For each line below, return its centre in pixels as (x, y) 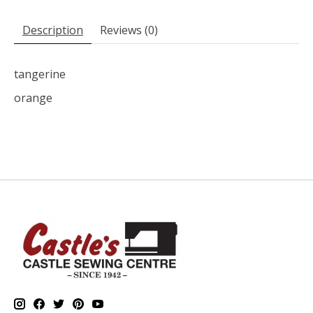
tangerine (40, 74)
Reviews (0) (129, 30)
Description (53, 30)
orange (33, 98)
